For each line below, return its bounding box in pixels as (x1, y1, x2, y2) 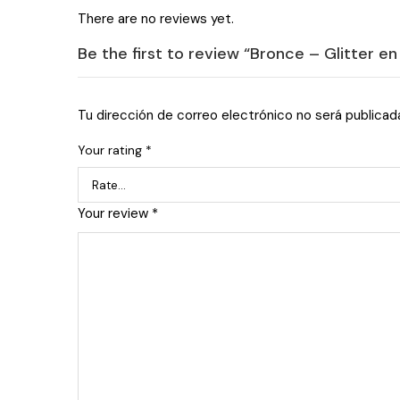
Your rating (78, 142, 146, 158)
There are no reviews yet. (78, 10, 234, 28)
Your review (78, 204, 152, 222)
